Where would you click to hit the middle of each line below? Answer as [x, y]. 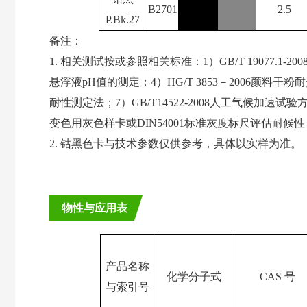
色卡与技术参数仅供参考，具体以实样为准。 [192, 144]
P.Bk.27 [123, 20]
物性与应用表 [95, 208]
